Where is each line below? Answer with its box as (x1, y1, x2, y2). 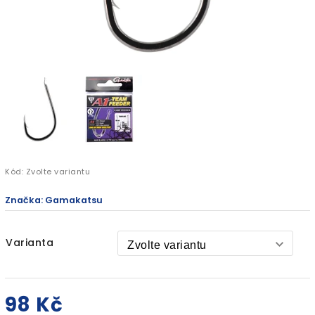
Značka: (5, 193, 45, 206)
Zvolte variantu (25, 165, 90, 177)
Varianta (6, 235, 53, 250)
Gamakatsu (45, 193, 103, 206)
